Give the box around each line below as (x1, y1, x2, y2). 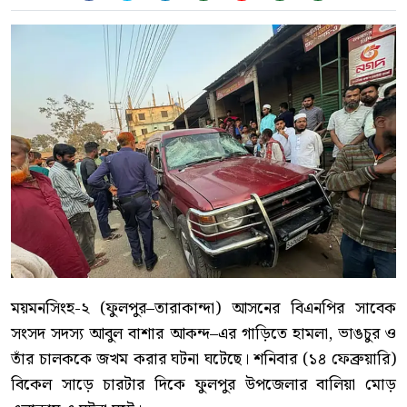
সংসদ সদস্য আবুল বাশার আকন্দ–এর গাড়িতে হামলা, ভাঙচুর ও (11, 321, 396, 348)
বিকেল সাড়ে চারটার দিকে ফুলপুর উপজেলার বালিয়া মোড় (11, 372, 396, 399)
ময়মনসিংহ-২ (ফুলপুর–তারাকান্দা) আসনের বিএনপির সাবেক (11, 295, 396, 323)
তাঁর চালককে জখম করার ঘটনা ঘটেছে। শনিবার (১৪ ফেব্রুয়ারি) (11, 346, 396, 373)
